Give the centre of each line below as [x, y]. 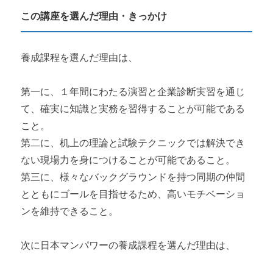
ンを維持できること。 [70, 211]
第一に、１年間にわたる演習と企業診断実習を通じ [133, 91]
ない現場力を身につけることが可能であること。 [128, 160]
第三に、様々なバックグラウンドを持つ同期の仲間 [133, 177]
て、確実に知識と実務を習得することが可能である [133, 108]
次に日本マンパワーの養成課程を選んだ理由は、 [128, 245]
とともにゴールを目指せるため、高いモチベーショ [133, 194]
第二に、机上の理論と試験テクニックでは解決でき [133, 143]
